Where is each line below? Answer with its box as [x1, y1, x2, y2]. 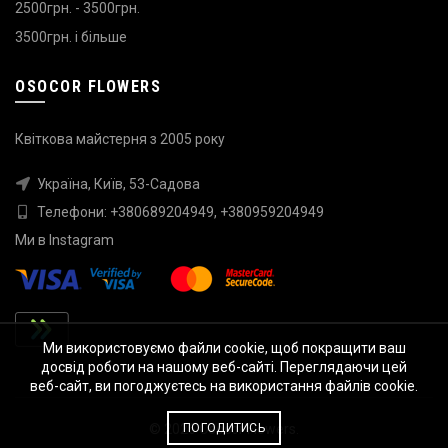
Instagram [49, 231, 114, 248]
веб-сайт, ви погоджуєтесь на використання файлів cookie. [30, 378, 418, 394]
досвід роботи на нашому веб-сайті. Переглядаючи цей [41, 359, 407, 375]
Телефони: [34, 203, 110, 220]
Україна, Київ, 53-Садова [34, 175, 200, 192]
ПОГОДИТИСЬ [183, 421, 265, 435]
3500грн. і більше [15, 28, 127, 45]
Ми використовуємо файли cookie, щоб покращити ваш [42, 340, 406, 356]
